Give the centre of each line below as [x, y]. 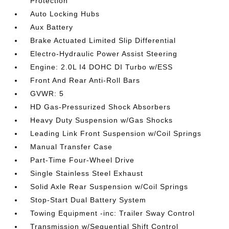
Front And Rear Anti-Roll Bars [85, 80]
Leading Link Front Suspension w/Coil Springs [116, 133]
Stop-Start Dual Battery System [88, 200]
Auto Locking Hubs [65, 14]
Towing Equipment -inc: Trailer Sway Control [113, 213]
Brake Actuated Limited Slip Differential [103, 40]
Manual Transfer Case [72, 147]
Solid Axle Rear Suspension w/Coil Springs [109, 187]
